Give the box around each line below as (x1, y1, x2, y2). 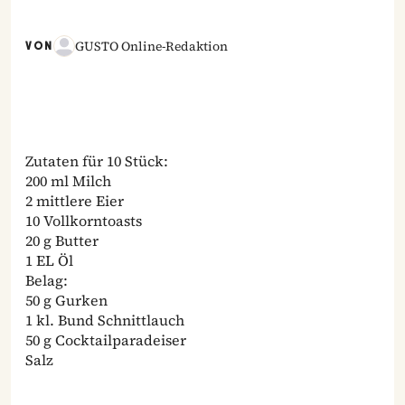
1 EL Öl (25, 250, 73, 271)
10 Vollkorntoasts (25, 211, 142, 231)
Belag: (25, 270, 68, 291)
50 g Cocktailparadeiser (25, 330, 186, 351)
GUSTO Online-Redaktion (75, 37, 228, 56)
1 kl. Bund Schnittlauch (25, 310, 184, 331)
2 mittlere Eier (25, 191, 124, 212)
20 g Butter (25, 231, 99, 251)
